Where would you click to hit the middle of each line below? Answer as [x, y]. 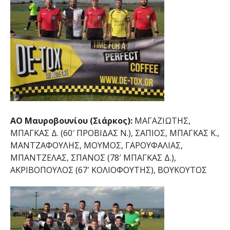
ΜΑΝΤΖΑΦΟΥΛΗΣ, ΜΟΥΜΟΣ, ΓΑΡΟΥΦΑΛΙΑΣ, [96, 146]
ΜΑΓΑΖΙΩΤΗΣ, [161, 121]
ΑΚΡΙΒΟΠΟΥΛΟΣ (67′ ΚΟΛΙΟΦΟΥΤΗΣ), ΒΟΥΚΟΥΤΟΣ [108, 170]
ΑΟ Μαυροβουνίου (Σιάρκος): [71, 121]
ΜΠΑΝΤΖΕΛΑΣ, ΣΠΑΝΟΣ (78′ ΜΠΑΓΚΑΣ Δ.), [93, 158]
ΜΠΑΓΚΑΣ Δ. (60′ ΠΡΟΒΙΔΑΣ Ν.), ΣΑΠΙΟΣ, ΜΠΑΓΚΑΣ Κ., [114, 133]
